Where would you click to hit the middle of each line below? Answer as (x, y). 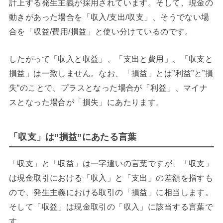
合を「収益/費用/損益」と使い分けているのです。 (101, 31)
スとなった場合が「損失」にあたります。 (86, 102)
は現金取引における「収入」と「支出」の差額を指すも (111, 177)
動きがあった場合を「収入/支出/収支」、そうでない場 (109, 17)
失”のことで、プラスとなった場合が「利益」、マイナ (108, 87)
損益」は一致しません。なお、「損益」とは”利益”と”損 (111, 73)
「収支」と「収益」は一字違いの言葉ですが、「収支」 (111, 163)
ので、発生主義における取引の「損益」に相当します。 (111, 192)
